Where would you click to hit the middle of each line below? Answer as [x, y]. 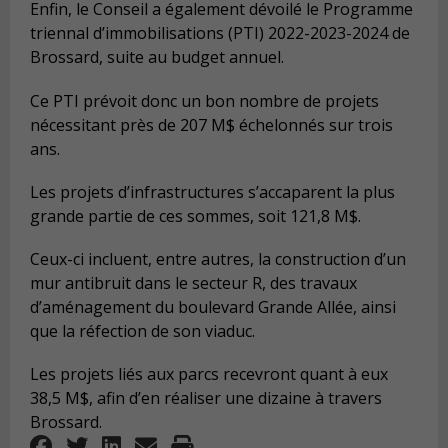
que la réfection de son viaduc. [142, 331]
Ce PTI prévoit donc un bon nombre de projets [204, 100]
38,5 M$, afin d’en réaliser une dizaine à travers [206, 398]
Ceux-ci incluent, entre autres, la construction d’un [218, 259]
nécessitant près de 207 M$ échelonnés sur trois [211, 124]
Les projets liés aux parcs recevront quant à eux [209, 374]
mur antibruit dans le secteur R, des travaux [193, 283]
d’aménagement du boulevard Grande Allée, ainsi [213, 307]
